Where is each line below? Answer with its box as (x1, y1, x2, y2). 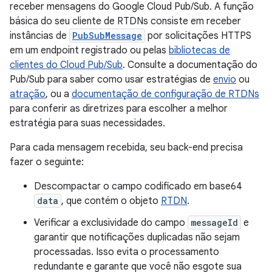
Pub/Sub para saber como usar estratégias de (10, 73, 213, 86)
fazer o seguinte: (10, 156, 84, 169)
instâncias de (10, 30, 69, 42)
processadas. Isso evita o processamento (34, 246, 219, 259)
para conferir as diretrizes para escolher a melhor (10, 103, 228, 115)
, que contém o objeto (61, 195, 161, 208)
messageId (191, 217, 238, 229)
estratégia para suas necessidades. (10, 117, 165, 130)
